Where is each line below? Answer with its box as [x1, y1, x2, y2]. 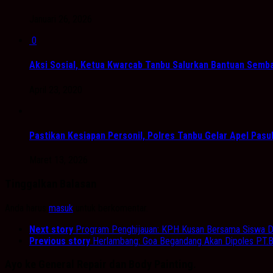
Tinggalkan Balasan [5, 177, 96, 191]
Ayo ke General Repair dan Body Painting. [5, 258, 196, 272]
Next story [29, 223, 73, 235]
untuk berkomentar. [73, 202, 148, 214]
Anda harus [5, 202, 49, 214]
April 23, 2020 [29, 83, 82, 96]
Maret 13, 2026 [29, 154, 88, 166]
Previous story [29, 235, 90, 247]
